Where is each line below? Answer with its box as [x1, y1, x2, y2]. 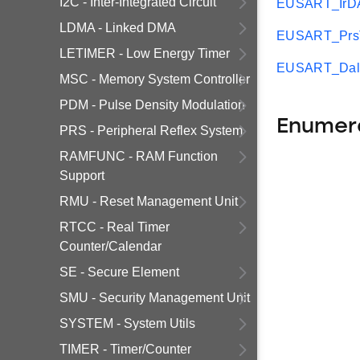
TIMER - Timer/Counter [59, 342, 191, 356]
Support [59, 169, 104, 182]
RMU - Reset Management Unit [59, 194, 238, 208]
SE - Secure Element [59, 265, 179, 279]
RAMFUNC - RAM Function [59, 149, 218, 163]
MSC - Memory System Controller [59, 72, 250, 86]
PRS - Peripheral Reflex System [59, 124, 243, 137]
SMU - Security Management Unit [59, 291, 250, 305]
